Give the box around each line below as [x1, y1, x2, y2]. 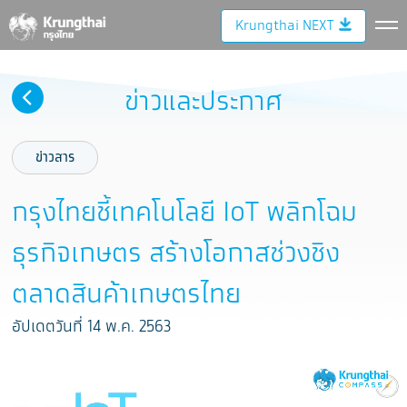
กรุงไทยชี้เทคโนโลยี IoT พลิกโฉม [12, 194, 358, 233]
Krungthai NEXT [235, 16, 333, 35]
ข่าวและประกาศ [124, 83, 283, 122]
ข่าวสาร [35, 148, 75, 167]
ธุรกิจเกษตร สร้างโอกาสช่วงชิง [12, 234, 341, 273]
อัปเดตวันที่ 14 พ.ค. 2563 [12, 315, 172, 339]
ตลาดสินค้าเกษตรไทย [12, 275, 242, 314]
